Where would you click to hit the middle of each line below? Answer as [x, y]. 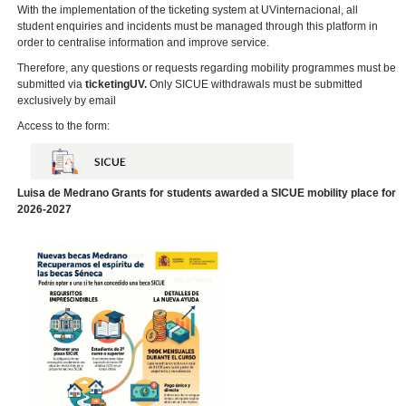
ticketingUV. [118, 85]
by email [96, 101]
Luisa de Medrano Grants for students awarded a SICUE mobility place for [207, 193]
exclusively [45, 101]
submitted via [52, 85]
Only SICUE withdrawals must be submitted [256, 85]
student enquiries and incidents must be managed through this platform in [198, 27]
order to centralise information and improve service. [144, 43]
